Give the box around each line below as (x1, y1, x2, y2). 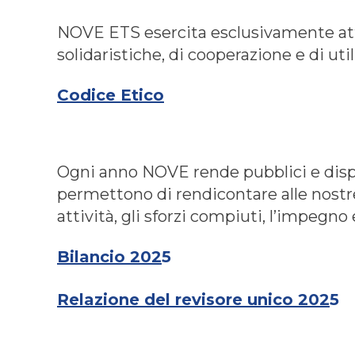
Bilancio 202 (57, 246, 162, 266)
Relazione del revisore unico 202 (57, 289, 330, 309)
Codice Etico (57, 85, 164, 105)
